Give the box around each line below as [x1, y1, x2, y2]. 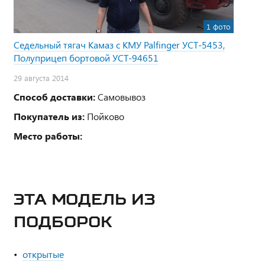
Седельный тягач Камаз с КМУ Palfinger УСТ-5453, [14, 38, 225, 51]
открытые [22, 248, 64, 261]
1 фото [206, 21, 231, 33]
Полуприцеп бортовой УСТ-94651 [14, 51, 159, 64]
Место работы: [14, 130, 82, 143]
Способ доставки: [14, 91, 95, 104]
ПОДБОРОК [14, 212, 112, 231]
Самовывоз [95, 91, 146, 104]
